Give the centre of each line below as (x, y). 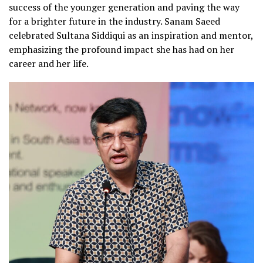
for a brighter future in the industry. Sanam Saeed (114, 21)
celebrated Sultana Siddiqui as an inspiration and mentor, (131, 35)
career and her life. (49, 63)
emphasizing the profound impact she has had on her (122, 49)
